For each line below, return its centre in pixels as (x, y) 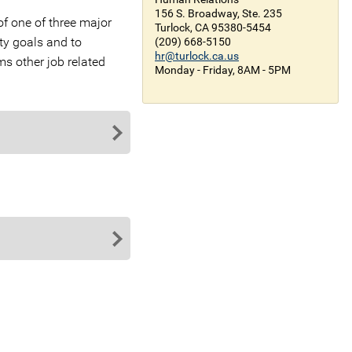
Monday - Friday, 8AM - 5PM (223, 70)
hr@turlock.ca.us (197, 56)
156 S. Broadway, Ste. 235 (218, 13)
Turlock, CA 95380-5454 (213, 27)
